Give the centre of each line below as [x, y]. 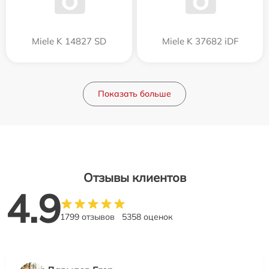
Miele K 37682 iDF [200, 41]
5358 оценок [147, 217]
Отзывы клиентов [134, 177]
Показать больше [134, 94]
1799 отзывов [87, 217]
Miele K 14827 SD [69, 41]
